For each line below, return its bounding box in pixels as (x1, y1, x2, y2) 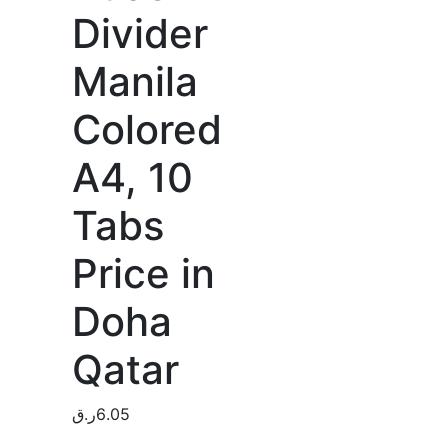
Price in (71, 249, 215, 298)
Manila (71, 57, 198, 106)
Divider (71, 9, 208, 58)
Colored (71, 105, 222, 154)
